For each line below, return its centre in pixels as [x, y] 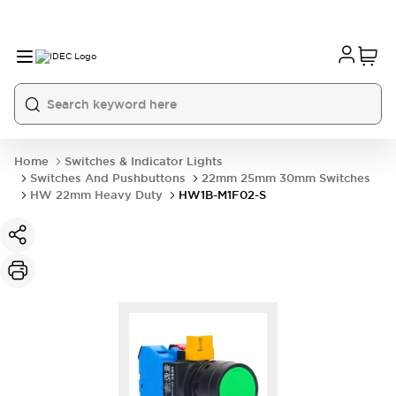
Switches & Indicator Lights [144, 161]
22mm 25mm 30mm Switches [286, 178]
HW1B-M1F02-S [222, 195]
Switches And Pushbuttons [108, 178]
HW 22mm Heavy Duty [96, 195]
